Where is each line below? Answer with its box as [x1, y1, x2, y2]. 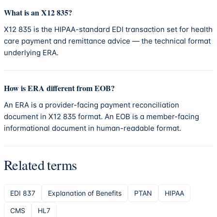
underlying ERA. [4, 47, 59, 57]
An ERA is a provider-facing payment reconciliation [4, 100, 179, 109]
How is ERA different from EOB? [4, 82, 115, 93]
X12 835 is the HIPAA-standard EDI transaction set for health [4, 24, 213, 34]
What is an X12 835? [4, 6, 72, 18]
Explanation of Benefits [48, 188, 122, 197]
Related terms [4, 155, 77, 174]
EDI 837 [10, 188, 35, 197]
